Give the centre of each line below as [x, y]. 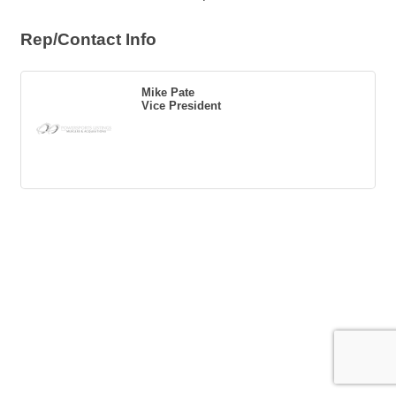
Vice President [181, 106]
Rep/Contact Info [88, 39]
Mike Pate [168, 92]
